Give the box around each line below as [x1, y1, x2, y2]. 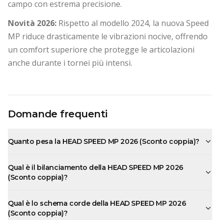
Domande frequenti [8, 108, 108, 120]
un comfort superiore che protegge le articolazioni [8, 44, 194, 55]
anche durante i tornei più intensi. [8, 57, 132, 68]
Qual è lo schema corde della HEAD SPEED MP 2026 [8, 198, 186, 208]
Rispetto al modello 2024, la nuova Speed [56, 17, 209, 28]
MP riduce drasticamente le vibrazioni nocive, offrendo [8, 30, 208, 42]
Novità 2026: [8, 17, 56, 28]
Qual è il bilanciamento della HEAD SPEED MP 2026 [8, 163, 183, 172]
